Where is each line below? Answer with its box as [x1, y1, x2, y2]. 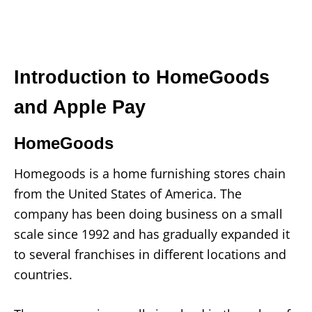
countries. [14, 265, 72, 283]
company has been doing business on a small [14, 205, 283, 222]
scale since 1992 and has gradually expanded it [14, 225, 290, 242]
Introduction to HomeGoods [14, 66, 270, 88]
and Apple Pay [14, 96, 146, 118]
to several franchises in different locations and [14, 245, 286, 263]
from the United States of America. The [14, 185, 242, 202]
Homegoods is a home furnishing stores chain [14, 164, 286, 182]
